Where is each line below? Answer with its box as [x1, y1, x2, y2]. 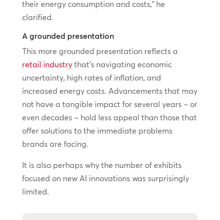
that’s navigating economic [72, 59, 172, 69]
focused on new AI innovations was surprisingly [22, 173, 189, 183]
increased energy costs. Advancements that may [22, 86, 197, 96]
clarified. [22, 12, 54, 22]
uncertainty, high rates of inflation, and [22, 73, 161, 82]
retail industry [22, 59, 72, 69]
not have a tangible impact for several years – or [22, 99, 197, 109]
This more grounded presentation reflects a [22, 46, 178, 56]
